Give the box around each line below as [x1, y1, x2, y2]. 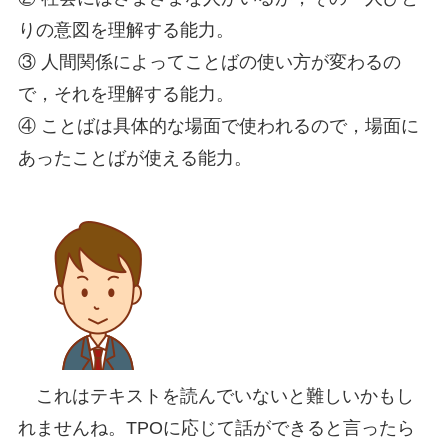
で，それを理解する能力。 [17, 83, 234, 104]
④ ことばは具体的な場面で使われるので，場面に [17, 115, 419, 136]
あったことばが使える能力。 [17, 147, 252, 168]
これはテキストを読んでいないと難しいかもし [17, 385, 414, 406]
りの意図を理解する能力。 [17, 19, 234, 40]
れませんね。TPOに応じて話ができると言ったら [17, 417, 415, 438]
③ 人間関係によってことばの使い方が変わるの [17, 51, 401, 72]
